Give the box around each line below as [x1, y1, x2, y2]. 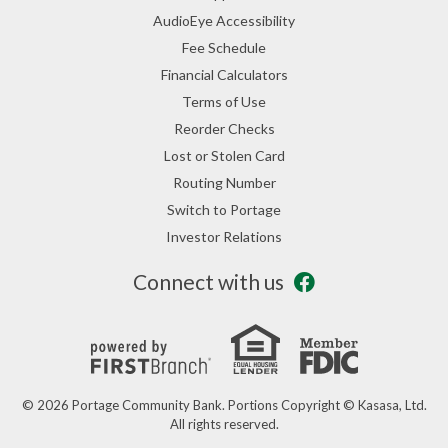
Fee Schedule [182, 38, 266, 56]
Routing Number [172, 173, 276, 191]
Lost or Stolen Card [163, 146, 285, 164]
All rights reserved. [169, 415, 279, 432]
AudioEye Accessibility [153, 11, 295, 29]
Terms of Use [182, 92, 266, 110]
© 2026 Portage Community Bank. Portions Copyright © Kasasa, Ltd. [21, 396, 427, 413]
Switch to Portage [167, 200, 281, 218]
